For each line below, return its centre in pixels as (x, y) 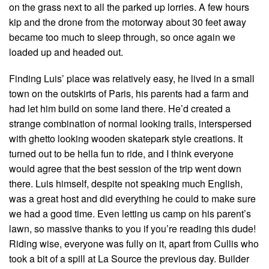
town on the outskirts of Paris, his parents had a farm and (129, 93)
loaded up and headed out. (66, 52)
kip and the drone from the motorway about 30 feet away (128, 22)
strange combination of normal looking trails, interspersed (130, 123)
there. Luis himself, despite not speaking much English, (126, 183)
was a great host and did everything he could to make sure (132, 198)
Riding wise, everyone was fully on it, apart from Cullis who (134, 243)
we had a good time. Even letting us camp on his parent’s (130, 213)
